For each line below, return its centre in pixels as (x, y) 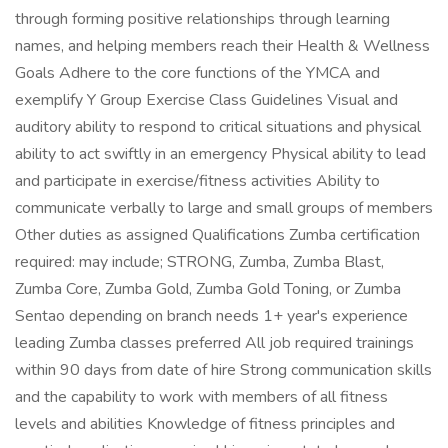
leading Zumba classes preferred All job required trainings (214, 343)
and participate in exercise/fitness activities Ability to (197, 181)
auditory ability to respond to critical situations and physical (218, 127)
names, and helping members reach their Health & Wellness (222, 46)
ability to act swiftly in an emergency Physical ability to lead (220, 154)
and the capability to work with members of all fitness (201, 397)
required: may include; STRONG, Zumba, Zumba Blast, (199, 262)
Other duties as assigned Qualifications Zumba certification (217, 235)
